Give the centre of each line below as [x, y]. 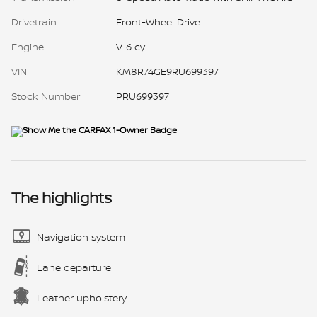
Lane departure [74, 267]
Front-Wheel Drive [158, 21]
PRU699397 [142, 96]
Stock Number [46, 96]
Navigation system [81, 236]
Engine [28, 46]
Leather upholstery [82, 297]
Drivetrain [34, 21]
